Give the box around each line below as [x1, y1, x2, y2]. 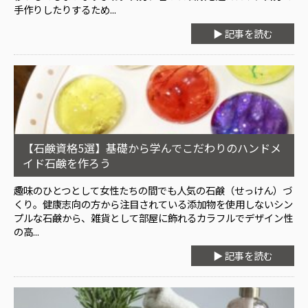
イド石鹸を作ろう [23, 155, 111, 172]
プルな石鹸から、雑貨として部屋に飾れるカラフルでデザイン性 [14, 210, 293, 225]
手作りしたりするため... [14, 2, 116, 17]
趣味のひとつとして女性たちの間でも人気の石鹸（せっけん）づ [14, 183, 292, 198]
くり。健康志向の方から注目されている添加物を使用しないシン [14, 197, 293, 212]
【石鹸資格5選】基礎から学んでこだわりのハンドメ [23, 140, 281, 157]
